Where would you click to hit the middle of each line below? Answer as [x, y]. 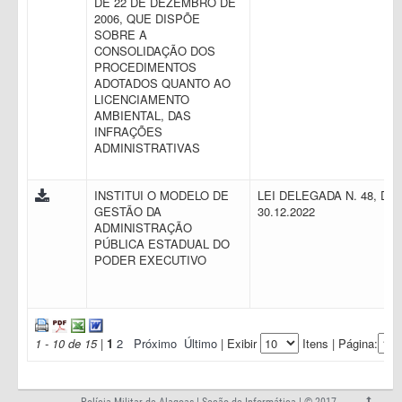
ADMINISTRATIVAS [149, 148]
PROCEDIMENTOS [145, 67]
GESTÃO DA [128, 211]
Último [201, 343]
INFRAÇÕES [128, 131]
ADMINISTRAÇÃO [143, 227]
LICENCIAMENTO [142, 99]
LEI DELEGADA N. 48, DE [327, 195]
